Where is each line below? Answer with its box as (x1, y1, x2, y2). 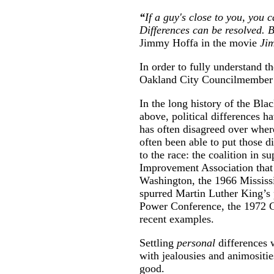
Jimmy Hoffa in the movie (139, 37, 260, 49)
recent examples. (139, 213, 214, 225)
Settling (139, 237, 177, 249)
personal (177, 237, 215, 249)
